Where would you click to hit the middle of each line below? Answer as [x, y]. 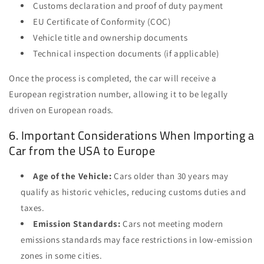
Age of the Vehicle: [72, 176]
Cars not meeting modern [172, 224]
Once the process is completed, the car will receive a [113, 78]
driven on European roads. [62, 110]
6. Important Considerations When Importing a [132, 135]
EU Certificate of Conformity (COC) [102, 22]
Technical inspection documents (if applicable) [126, 54]
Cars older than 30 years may [170, 176]
